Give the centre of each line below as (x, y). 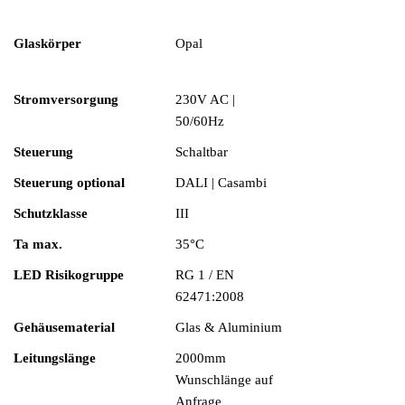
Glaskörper (47, 43)
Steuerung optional (69, 183)
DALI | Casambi (221, 183)
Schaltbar (202, 152)
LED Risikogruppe (69, 275)
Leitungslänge (55, 358)
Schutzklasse (51, 213)
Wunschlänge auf (224, 380)
